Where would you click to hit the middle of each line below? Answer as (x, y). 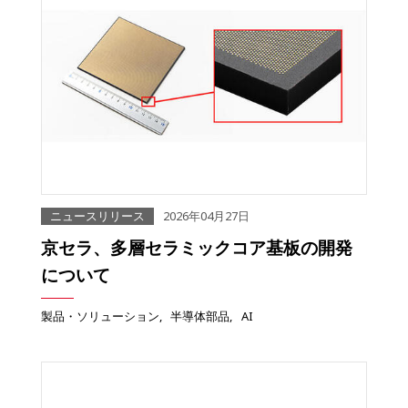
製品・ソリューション (100, 316)
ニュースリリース (97, 216)
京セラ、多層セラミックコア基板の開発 (197, 248)
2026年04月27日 (206, 216)
